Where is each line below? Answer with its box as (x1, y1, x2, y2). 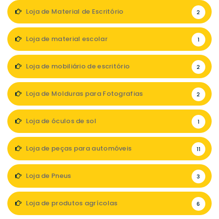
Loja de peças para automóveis (24, 144, 132, 153)
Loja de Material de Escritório (24, 7, 124, 17)
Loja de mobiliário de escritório (24, 62, 130, 71)
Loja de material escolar (24, 34, 108, 44)
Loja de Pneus (24, 171, 71, 181)
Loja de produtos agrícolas (24, 198, 118, 208)
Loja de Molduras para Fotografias (24, 89, 143, 99)
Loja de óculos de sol (24, 116, 96, 126)
